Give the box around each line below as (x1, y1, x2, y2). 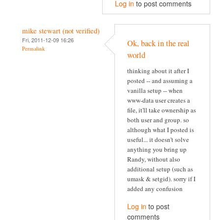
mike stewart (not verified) (22, 25, 100, 35)
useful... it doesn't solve (127, 135, 189, 144)
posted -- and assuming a (127, 76, 192, 85)
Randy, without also (127, 155, 180, 164)
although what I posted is (127, 125, 194, 135)
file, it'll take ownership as (127, 106, 196, 115)
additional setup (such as (127, 165, 193, 174)
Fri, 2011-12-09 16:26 (22, 35, 74, 44)
